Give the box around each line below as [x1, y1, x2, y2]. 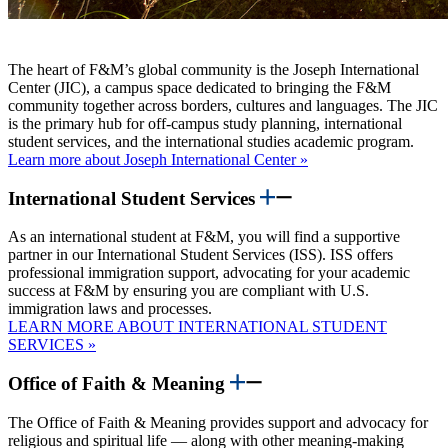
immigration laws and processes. [8, 300, 212, 318]
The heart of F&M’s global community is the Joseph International [8, 60, 419, 78]
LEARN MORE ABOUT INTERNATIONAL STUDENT [8, 318, 387, 336]
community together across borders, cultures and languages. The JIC [8, 96, 438, 114]
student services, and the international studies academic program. [8, 132, 414, 150]
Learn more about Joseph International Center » [8, 150, 308, 168]
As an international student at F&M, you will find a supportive [8, 228, 400, 246]
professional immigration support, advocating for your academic [8, 264, 410, 282]
